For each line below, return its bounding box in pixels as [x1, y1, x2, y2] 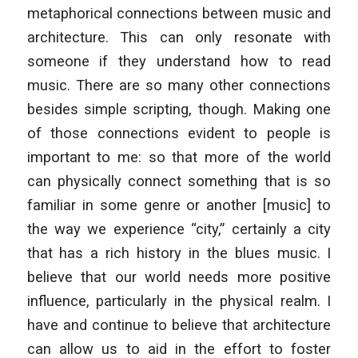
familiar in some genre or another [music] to [26, 196, 332, 213]
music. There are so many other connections [26, 76, 332, 93]
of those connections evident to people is [26, 124, 332, 141]
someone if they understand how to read [26, 52, 332, 70]
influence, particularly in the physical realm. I [26, 292, 332, 309]
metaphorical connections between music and [26, 4, 332, 22]
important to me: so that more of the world [26, 148, 332, 165]
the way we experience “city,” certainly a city [26, 220, 332, 237]
